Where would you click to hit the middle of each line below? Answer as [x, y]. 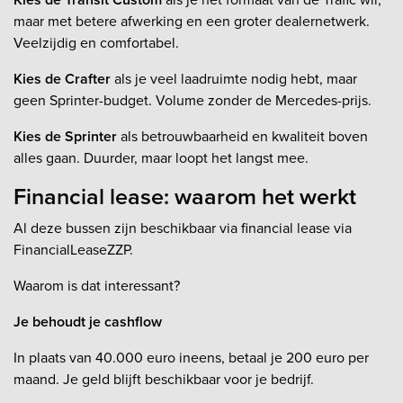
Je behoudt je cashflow [88, 321]
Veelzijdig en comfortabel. [96, 42]
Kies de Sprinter [65, 136]
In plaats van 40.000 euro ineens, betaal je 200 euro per [191, 357]
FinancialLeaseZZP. [73, 249]
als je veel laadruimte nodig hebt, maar [234, 78]
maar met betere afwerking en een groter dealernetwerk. [192, 21]
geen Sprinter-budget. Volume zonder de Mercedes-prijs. [193, 100]
